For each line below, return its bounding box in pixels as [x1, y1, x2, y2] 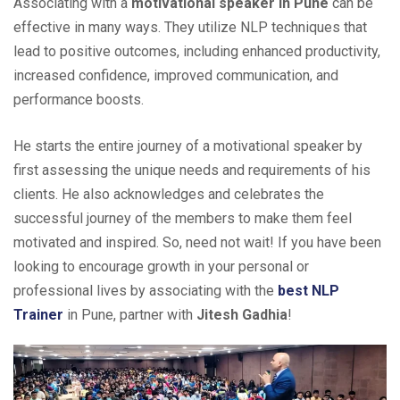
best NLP [278, 281, 339, 299]
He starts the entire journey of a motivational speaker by [13, 137, 362, 154]
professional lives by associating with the [13, 281, 278, 299]
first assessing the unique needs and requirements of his [13, 161, 371, 179]
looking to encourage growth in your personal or [13, 257, 309, 275]
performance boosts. [13, 90, 144, 108]
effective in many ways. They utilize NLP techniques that [13, 18, 367, 36]
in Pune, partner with [63, 305, 196, 323]
